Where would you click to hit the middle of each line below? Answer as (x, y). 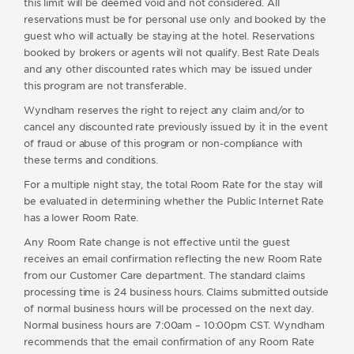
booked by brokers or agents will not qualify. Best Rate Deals (171, 53)
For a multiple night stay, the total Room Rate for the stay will (173, 185)
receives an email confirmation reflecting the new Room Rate (173, 259)
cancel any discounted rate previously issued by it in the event (176, 127)
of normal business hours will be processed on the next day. (169, 309)
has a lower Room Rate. (81, 218)
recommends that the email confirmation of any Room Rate (169, 342)
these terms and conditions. (91, 160)
